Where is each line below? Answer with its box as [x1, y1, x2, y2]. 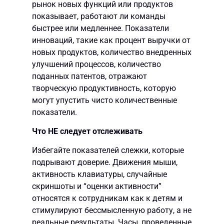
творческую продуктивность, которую [32, 83, 176, 93]
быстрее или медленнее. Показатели [32, 23, 169, 33]
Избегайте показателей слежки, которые [32, 145, 184, 155]
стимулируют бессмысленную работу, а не [32, 205, 191, 215]
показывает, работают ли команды [32, 11, 165, 21]
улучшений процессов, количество [32, 59, 161, 69]
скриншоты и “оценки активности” [32, 181, 161, 191]
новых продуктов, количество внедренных [32, 47, 191, 57]
